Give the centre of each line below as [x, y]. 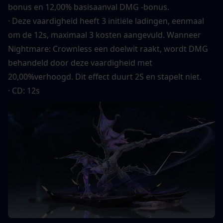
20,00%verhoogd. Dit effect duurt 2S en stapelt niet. [105, 77]
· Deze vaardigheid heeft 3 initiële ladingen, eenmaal [106, 21]
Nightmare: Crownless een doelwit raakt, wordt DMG [108, 49]
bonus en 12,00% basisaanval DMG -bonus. [89, 7]
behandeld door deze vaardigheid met [80, 63]
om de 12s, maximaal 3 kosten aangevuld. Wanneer [105, 35]
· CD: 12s [24, 91]
